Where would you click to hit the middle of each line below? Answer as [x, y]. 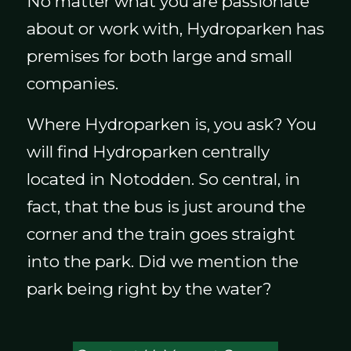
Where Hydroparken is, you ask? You [171, 125]
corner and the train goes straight [161, 234]
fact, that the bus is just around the [166, 207]
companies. [72, 83]
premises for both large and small [159, 56]
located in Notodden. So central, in [163, 179]
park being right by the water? [149, 289]
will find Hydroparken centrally [148, 152]
